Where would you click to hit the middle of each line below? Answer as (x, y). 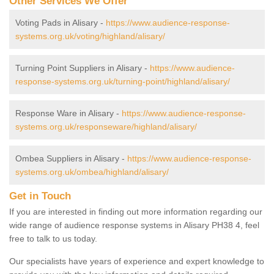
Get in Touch (40, 196)
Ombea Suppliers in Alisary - (71, 158)
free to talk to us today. (53, 238)
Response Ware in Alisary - (68, 113)
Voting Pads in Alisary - (61, 22)
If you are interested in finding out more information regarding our (136, 211)
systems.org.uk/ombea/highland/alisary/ (92, 172)
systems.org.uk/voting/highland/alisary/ (90, 36)
